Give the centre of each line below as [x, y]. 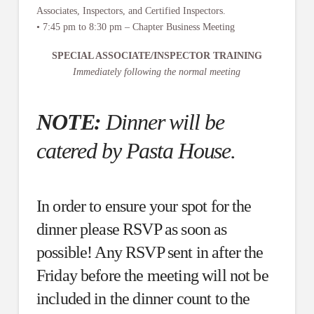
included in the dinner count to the [143, 299]
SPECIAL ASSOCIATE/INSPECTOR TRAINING [157, 56]
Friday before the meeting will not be [152, 276]
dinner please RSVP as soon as [131, 230]
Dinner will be [163, 122]
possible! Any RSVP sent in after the [150, 253]
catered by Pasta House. [136, 151]
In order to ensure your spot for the [144, 206]
